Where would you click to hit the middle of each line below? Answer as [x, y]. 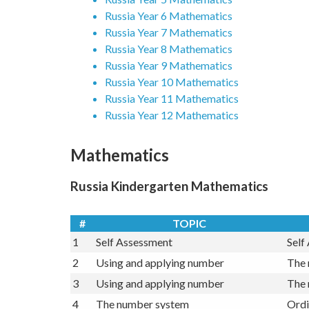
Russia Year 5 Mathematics [169, 23]
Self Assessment [134, 265]
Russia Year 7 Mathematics [169, 56]
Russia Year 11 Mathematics [172, 122]
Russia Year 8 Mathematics [169, 72]
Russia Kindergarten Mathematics [169, 209]
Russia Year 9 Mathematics [169, 89]
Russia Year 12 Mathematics [172, 139]
